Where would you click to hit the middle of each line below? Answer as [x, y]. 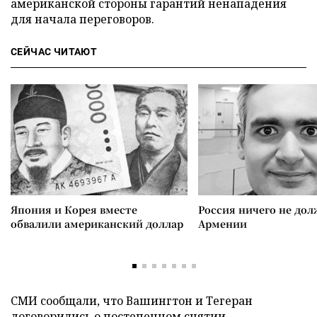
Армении [223, 224]
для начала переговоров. [82, 19]
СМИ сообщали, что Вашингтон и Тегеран [132, 301]
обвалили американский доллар [97, 224]
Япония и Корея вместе [74, 209]
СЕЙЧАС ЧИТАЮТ [54, 52]
